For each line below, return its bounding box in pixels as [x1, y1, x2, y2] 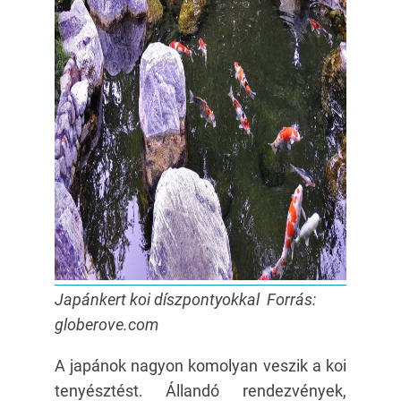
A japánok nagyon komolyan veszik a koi [54, 356, 347, 375]
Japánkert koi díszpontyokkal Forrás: [54, 290, 316, 309]
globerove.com [54, 315, 158, 334]
